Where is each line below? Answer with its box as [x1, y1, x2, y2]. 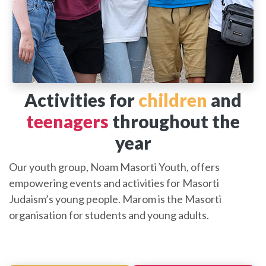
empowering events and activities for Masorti [9, 176, 219, 190]
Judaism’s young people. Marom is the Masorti [9, 192, 221, 206]
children [138, 89, 207, 111]
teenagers [26, 110, 109, 132]
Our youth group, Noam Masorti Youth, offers [9, 160, 220, 174]
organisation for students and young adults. [9, 208, 209, 222]
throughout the [109, 110, 240, 132]
